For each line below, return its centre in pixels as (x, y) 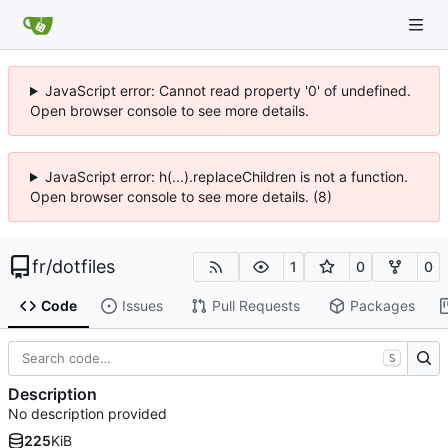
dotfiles (83, 266)
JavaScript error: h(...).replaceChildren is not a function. (226, 176)
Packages (382, 306)
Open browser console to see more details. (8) (181, 196)
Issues (142, 306)
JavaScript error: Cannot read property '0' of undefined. (227, 90)
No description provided (87, 414)
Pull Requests (255, 306)
